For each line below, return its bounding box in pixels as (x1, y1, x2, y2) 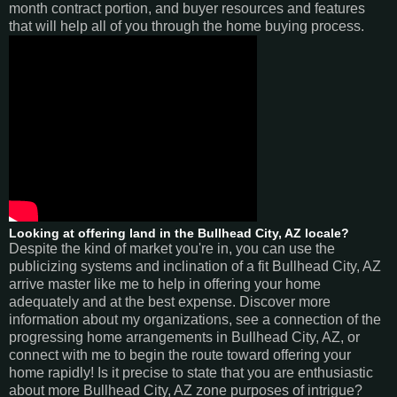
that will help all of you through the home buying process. (9, 19, 364, 35)
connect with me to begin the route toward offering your (9, 347, 351, 363)
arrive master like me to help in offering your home (9, 276, 321, 292)
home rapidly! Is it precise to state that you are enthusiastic (9, 365, 373, 381)
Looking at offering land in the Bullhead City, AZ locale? (9, 226, 349, 241)
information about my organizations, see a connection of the (9, 312, 381, 328)
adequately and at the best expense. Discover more (9, 294, 331, 310)
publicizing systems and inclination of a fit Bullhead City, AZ (9, 259, 381, 275)
